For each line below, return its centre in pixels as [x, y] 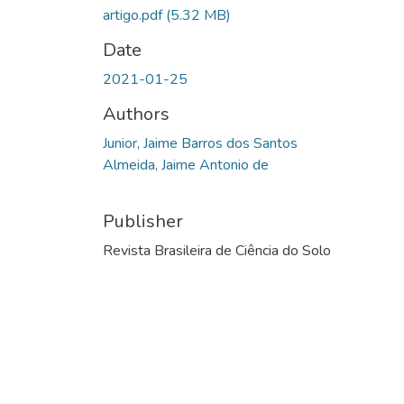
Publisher [143, 221]
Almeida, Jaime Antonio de [186, 165]
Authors [136, 114]
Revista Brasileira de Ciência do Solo [217, 250]
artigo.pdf [134, 15]
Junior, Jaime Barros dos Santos [200, 143]
